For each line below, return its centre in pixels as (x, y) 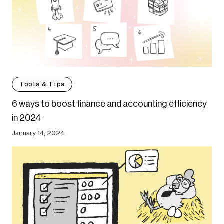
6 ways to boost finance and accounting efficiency (109, 104)
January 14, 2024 (38, 133)
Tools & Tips (42, 84)
